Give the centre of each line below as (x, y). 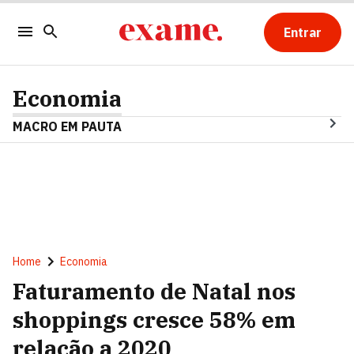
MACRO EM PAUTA (67, 126)
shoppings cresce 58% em (154, 320)
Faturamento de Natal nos (154, 291)
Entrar (302, 32)
